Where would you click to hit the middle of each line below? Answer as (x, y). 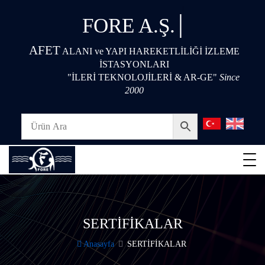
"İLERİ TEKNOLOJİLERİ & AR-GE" (142, 77)
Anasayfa (98, 244)
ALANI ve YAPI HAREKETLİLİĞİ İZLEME (150, 51)
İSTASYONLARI (134, 64)
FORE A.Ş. (128, 26)
